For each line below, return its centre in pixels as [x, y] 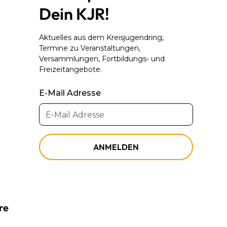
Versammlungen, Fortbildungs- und [102, 59]
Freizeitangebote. [71, 70]
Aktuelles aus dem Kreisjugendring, [102, 38]
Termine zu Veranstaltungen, [90, 48]
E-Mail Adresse [70, 93]
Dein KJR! [74, 14]
